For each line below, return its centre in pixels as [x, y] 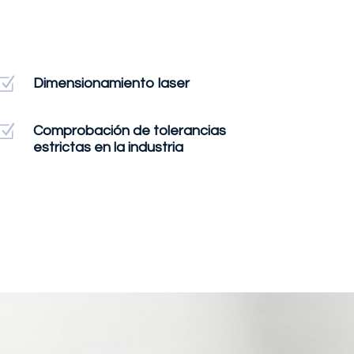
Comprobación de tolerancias [130, 131]
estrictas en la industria [109, 148]
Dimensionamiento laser [112, 83]
